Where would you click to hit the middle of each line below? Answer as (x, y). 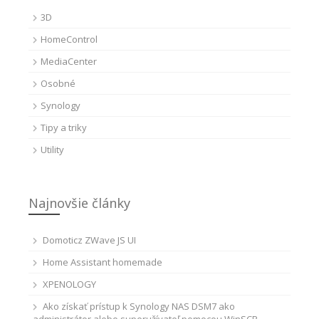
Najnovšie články (79, 203)
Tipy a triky (64, 128)
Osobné (58, 84)
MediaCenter (69, 62)
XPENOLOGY (69, 284)
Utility (52, 150)
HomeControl (69, 40)
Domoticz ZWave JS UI (89, 240)
